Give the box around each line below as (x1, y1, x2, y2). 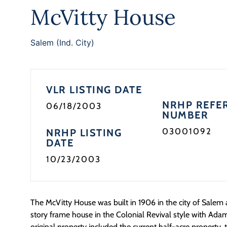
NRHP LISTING (46, 127, 122, 139)
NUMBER (162, 109, 209, 121)
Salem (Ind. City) (30, 37, 94, 48)
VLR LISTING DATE (46, 84, 142, 96)
